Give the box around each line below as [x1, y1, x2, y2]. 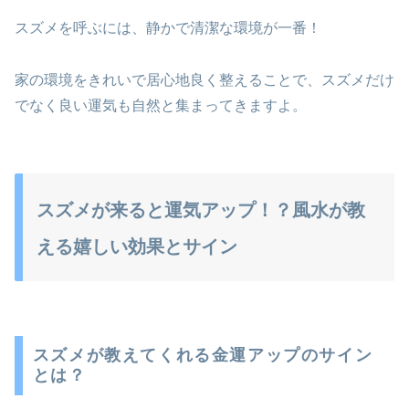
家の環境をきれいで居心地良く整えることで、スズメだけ [15, 71, 394, 88]
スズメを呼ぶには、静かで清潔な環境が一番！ [15, 19, 321, 36]
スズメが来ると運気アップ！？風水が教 [37, 199, 365, 220]
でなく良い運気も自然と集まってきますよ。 [15, 97, 307, 113]
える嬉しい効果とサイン [37, 236, 237, 257]
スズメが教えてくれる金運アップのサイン [32, 346, 373, 365]
